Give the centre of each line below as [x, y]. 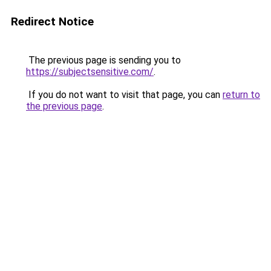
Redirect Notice [52, 21]
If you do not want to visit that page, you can [124, 95]
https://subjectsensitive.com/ [90, 72]
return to [241, 95]
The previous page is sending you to [103, 60]
